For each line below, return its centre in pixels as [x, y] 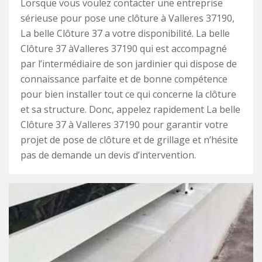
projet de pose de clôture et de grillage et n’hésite [129, 140]
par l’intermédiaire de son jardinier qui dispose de [129, 64]
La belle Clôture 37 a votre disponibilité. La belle [125, 33]
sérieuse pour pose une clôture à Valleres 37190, [127, 18]
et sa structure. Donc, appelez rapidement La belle [130, 109]
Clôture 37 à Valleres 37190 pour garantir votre [124, 125]
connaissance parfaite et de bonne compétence [124, 79]
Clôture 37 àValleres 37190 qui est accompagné [124, 49]
